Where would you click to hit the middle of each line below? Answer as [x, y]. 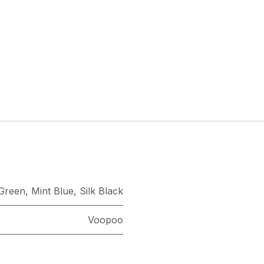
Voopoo [105, 220]
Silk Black [101, 191]
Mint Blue [52, 191]
